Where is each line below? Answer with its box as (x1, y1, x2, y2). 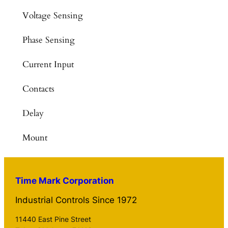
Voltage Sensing (22, 9, 83, 21)
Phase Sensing (22, 34, 75, 46)
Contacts (22, 82, 54, 95)
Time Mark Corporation (15, 175, 115, 186)
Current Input (22, 58, 74, 70)
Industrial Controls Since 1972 (15, 195, 137, 206)
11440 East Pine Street (15, 214, 92, 223)
